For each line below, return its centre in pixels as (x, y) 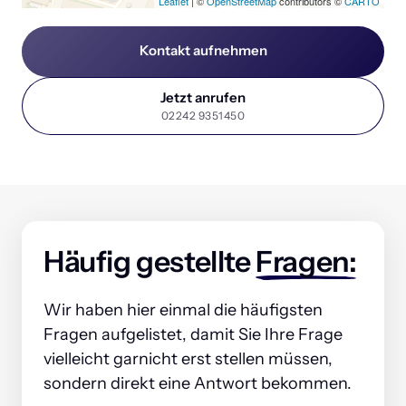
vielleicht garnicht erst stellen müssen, (188, 359)
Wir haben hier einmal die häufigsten (183, 310)
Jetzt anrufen (203, 97)
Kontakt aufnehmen (203, 50)
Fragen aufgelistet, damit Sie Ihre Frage (193, 335)
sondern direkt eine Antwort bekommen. (198, 384)
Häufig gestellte (150, 262)
